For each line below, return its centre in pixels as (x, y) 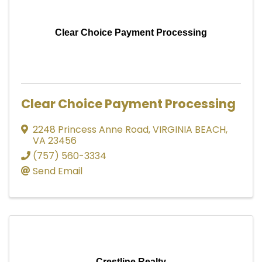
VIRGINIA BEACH (189, 129)
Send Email (58, 171)
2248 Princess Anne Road (91, 129)
